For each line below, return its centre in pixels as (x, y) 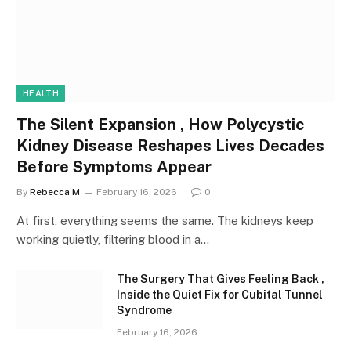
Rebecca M (55, 192)
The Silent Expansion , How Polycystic (160, 125)
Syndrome (144, 311)
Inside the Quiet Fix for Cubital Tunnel (220, 295)
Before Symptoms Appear (114, 167)
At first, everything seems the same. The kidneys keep (165, 221)
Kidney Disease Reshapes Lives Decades (170, 146)
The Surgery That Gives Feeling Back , (221, 279)
